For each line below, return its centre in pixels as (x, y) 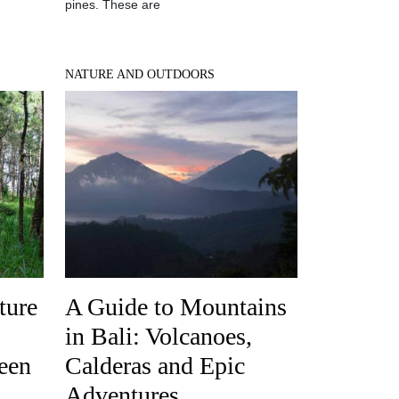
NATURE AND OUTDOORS (140, 74)
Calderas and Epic (155, 366)
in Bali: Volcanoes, (159, 336)
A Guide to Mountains (176, 307)
